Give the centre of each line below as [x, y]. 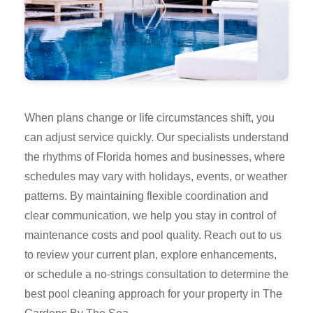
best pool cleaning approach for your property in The [153, 294]
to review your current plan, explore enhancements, [151, 255]
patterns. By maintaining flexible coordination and [146, 196]
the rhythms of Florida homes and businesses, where [155, 157]
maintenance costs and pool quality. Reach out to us [153, 235]
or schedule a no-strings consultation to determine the [156, 275]
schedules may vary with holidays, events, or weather [156, 177]
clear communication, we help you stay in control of [150, 216]
